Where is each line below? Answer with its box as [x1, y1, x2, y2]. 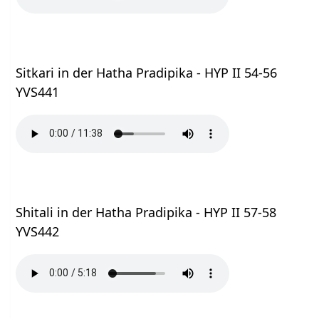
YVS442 [16, 222, 60, 240]
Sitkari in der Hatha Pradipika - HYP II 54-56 [16, 63, 278, 81]
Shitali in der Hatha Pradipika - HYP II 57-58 [16, 203, 277, 221]
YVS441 [16, 83, 60, 100]
